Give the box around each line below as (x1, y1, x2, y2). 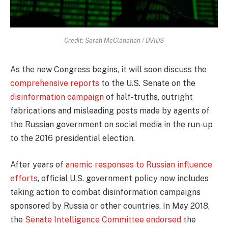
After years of (10, 159, 66, 169)
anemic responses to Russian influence (66, 159, 212, 169)
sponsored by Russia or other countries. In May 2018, (10, 201, 210, 211)
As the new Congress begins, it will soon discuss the (10, 64, 207, 74)
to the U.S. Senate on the (99, 78, 195, 88)
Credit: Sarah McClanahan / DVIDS (64, 36, 164, 44)
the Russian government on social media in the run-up (10, 119, 213, 129)
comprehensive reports (10, 78, 99, 88)
